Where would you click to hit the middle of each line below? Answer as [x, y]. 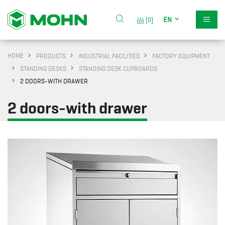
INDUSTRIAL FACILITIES [109, 56]
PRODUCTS [51, 56]
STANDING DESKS [43, 69]
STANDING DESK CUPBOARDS [118, 69]
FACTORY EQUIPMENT [181, 56]
